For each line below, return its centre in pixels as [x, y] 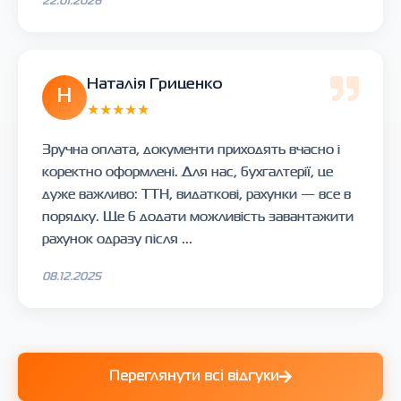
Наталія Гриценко [155, 85]
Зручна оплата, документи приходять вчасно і [191, 149]
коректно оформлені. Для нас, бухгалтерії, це [188, 171]
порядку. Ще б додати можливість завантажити [198, 216]
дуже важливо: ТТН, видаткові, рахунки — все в [196, 194]
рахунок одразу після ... [117, 239]
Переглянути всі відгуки [194, 377]
